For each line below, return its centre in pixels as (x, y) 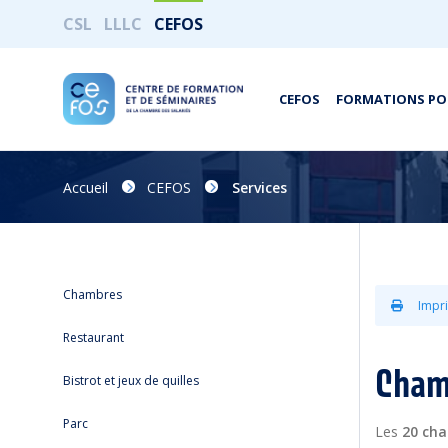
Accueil (85, 187)
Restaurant (93, 337)
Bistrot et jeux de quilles (131, 380)
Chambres (92, 294)
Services (259, 187)
